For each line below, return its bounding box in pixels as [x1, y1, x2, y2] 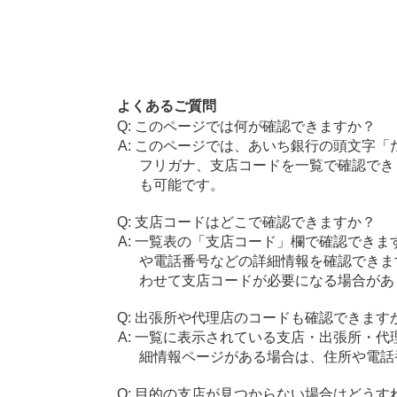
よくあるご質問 [116, 98, 216, 113]
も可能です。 [139, 177, 225, 192]
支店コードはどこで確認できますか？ [134, 214, 376, 230]
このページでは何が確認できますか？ [134, 119, 376, 134]
